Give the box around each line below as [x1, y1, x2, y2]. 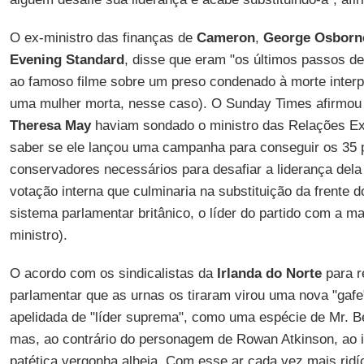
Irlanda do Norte [216, 266, 322, 281]
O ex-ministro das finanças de [9, 30, 197, 45]
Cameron [196, 30, 255, 45]
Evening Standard [9, 52, 124, 67]
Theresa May [9, 118, 91, 133]
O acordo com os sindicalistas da [9, 266, 217, 281]
